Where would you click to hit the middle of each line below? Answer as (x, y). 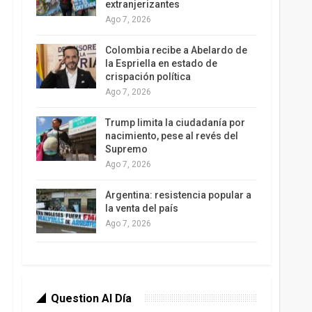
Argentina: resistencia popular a (178, 195)
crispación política (148, 77)
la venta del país (141, 209)
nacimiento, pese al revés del (171, 136)
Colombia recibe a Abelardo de (176, 50)
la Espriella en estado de (161, 64)
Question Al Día (91, 298)
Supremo (126, 149)
